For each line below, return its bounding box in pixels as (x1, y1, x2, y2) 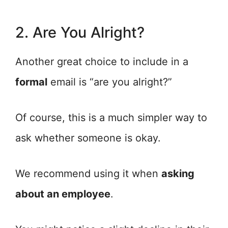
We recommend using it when (15, 167, 161, 180)
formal (15, 76, 47, 88)
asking (161, 167, 194, 180)
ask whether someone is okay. (15, 132, 161, 144)
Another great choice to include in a (15, 55, 188, 68)
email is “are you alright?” (47, 76, 172, 88)
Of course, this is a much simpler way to (15, 111, 207, 124)
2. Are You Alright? (15, 23, 145, 41)
